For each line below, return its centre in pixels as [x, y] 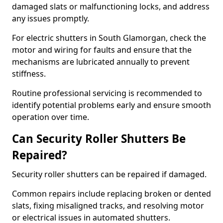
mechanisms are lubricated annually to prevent [101, 62]
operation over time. [51, 117]
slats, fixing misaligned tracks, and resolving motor [108, 206]
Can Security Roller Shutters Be [99, 139]
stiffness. [30, 74]
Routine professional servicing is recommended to [107, 93]
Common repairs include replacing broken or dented [111, 194]
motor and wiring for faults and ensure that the [102, 50]
